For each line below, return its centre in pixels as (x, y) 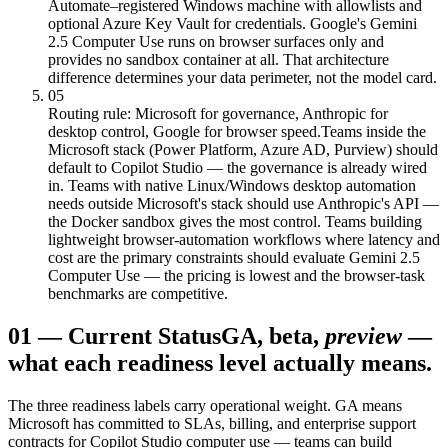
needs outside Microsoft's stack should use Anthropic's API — (243, 203)
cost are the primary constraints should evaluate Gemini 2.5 (234, 257)
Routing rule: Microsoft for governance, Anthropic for (218, 113)
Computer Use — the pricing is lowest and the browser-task (236, 275)
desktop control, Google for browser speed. (184, 131)
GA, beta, (270, 335)
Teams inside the (373, 131)
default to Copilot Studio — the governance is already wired (237, 167)
